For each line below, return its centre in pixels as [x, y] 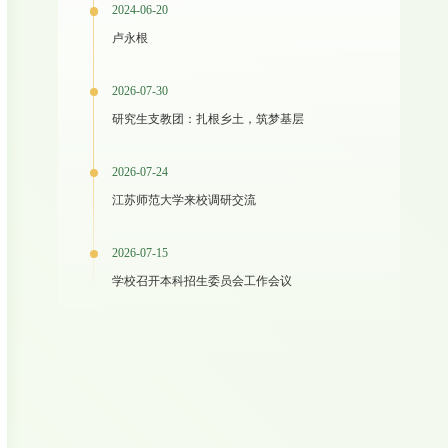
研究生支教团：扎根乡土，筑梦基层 [208, 119]
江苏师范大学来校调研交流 [184, 200]
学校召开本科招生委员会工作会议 [202, 281]
